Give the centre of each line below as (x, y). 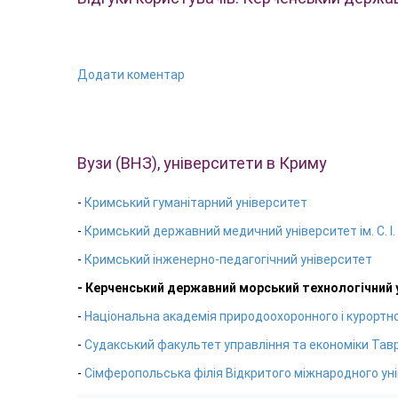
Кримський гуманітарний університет (196, 202)
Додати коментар (131, 74)
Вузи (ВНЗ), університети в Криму (202, 163)
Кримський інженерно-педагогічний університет (228, 259)
